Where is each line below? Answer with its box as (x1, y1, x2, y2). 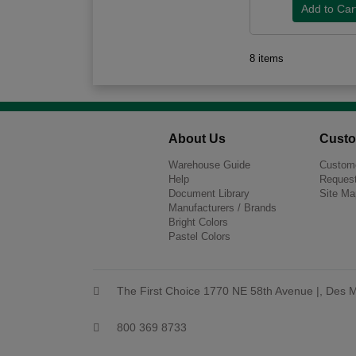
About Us (168, 131, 226, 145)
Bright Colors (168, 215, 228, 228)
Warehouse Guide (168, 158, 250, 171)
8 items (249, 52, 284, 64)
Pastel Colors (168, 230, 230, 242)
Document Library (168, 187, 250, 199)
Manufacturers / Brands (168, 201, 277, 214)
